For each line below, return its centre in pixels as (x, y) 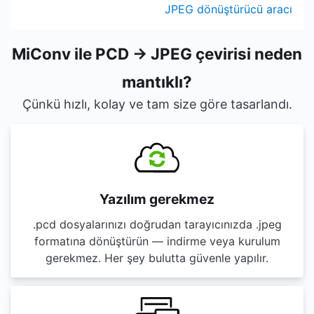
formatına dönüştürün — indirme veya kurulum (157, 241)
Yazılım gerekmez (157, 199)
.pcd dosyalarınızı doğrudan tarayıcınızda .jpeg (157, 224)
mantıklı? (157, 82)
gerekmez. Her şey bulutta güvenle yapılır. (157, 258)
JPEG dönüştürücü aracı (228, 9)
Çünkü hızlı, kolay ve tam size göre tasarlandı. (157, 104)
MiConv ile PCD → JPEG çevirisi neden (157, 54)
